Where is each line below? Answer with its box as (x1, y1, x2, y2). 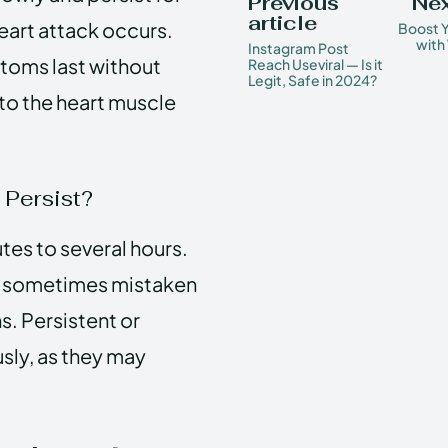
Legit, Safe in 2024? (248, 70, 377, 89)
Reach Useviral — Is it (248, 54, 383, 73)
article (248, 9, 317, 36)
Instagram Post (248, 38, 349, 57)
